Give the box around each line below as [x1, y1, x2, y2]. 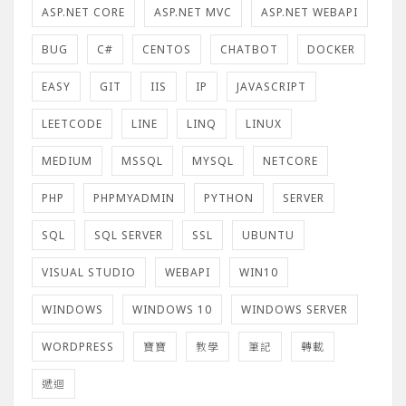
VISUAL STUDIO [42, 264, 136, 280]
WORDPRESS [42, 338, 114, 354]
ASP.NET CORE [42, 4, 125, 20]
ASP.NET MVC [154, 4, 232, 20]
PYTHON [204, 189, 254, 206]
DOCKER [307, 41, 355, 57]
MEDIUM [42, 152, 92, 169]
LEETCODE [42, 115, 102, 131]
